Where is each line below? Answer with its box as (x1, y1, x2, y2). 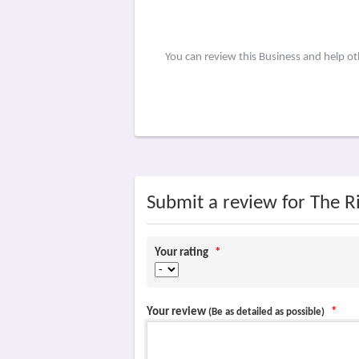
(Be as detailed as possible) (208, 308, 325, 317)
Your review (147, 306, 208, 318)
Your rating (155, 247, 211, 259)
